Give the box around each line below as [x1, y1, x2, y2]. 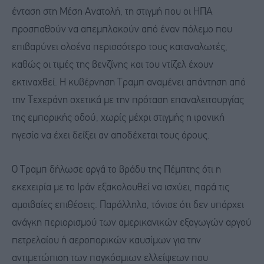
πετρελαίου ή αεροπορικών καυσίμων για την [12, 235, 201, 246]
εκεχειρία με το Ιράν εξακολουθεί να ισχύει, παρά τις [12, 182, 229, 193]
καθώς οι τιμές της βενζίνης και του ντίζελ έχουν [12, 60, 213, 71]
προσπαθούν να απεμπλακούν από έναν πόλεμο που [12, 25, 232, 35]
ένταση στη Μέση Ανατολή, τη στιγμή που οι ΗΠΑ [12, 7, 213, 18]
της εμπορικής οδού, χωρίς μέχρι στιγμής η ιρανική [12, 113, 225, 124]
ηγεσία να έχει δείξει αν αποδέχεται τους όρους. [12, 131, 210, 141]
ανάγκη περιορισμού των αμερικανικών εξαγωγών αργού [12, 217, 252, 228]
